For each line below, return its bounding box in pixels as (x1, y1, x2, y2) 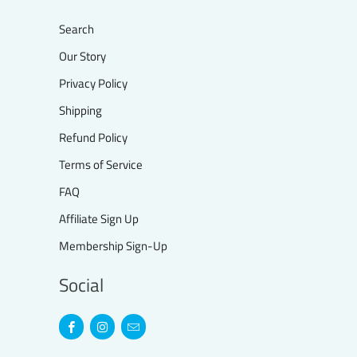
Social (59, 272, 104, 300)
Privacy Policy (59, 74, 127, 93)
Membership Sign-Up (59, 237, 167, 256)
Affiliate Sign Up (59, 210, 139, 229)
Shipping (59, 101, 102, 120)
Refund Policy (59, 128, 127, 147)
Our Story (59, 47, 106, 66)
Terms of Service (59, 155, 143, 175)
